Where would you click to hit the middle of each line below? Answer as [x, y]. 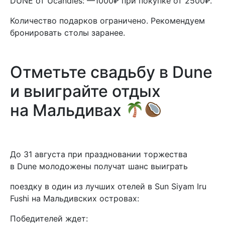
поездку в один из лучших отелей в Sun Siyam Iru [108, 186]
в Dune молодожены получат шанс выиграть [99, 166]
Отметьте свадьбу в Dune [111, 72]
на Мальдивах [68, 110]
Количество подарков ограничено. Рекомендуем [107, 21]
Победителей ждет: [49, 218]
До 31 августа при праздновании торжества [99, 154]
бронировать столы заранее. [68, 33]
